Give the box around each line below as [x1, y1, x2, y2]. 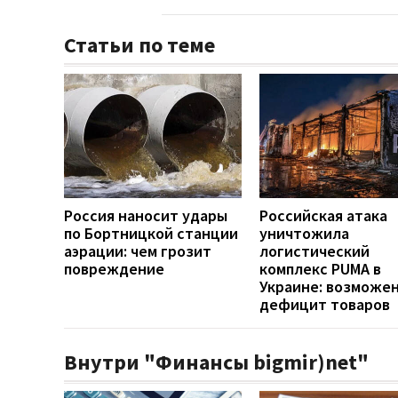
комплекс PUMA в [259, 258, 381, 279]
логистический [259, 240, 370, 261]
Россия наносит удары [64, 204, 227, 226]
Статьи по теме [64, 30, 215, 59]
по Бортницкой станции [64, 222, 238, 243]
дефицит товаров [259, 293, 390, 314]
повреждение [64, 258, 164, 279]
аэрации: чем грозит [64, 240, 211, 261]
